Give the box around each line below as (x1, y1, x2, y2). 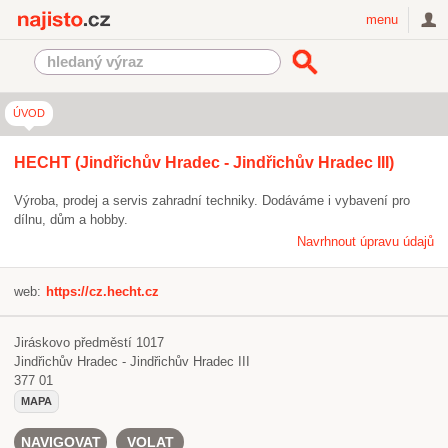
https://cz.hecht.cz (46, 284, 159, 299)
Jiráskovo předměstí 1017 (14, 335, 164, 350)
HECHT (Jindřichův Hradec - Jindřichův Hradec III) (14, 154, 394, 171)
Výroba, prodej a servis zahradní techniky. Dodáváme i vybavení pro (14, 193, 410, 208)
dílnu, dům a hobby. (14, 212, 128, 227)
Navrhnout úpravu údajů (297, 234, 434, 249)
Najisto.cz (110, 11, 181, 28)
